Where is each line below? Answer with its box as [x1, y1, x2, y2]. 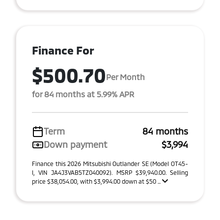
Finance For [32, 43, 94, 57]
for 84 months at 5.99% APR [32, 89, 134, 99]
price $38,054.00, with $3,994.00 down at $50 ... [32, 178, 162, 185]
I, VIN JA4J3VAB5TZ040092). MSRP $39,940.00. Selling [32, 169, 188, 176]
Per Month [106, 72, 145, 82]
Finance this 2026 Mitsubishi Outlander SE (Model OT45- [32, 160, 188, 167]
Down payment [44, 139, 107, 150]
